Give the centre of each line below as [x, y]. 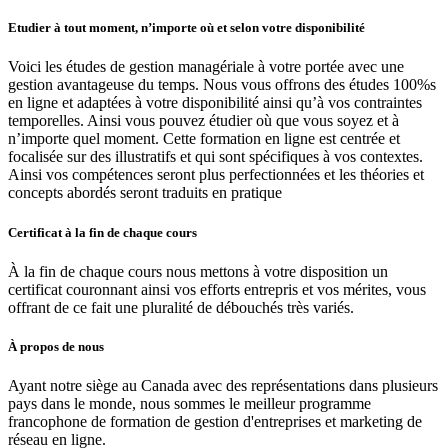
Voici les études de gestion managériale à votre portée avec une [206, 67]
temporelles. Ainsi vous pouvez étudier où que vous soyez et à [203, 121]
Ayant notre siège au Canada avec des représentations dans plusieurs [223, 386]
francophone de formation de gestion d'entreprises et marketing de [215, 422]
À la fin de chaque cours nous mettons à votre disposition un [198, 271]
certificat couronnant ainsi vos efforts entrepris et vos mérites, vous [217, 289]
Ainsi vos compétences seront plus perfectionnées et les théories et [216, 175]
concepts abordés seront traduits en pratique [145, 193]
